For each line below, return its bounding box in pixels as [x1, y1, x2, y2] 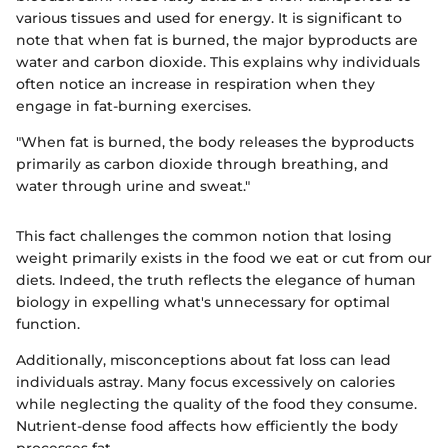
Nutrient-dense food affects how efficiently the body [16, 416, 398, 435]
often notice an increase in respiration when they [16, 74, 375, 93]
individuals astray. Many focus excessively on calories [16, 372, 395, 391]
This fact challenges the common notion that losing [16, 226, 392, 245]
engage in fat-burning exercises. [16, 96, 251, 115]
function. [16, 314, 80, 333]
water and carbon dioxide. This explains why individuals [16, 52, 420, 71]
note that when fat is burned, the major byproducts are [16, 30, 418, 49]
